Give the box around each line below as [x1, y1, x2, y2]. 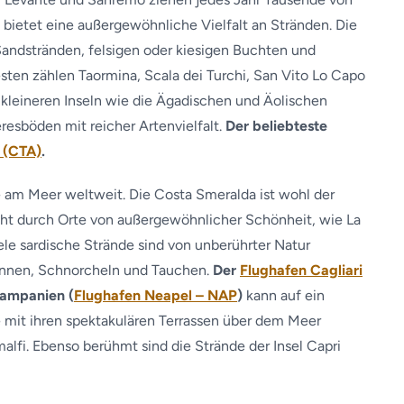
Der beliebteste [225, 117, 327, 134]
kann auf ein [243, 287, 325, 304]
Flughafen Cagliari [240, 262, 363, 279]
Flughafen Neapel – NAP [74, 287, 237, 304]
